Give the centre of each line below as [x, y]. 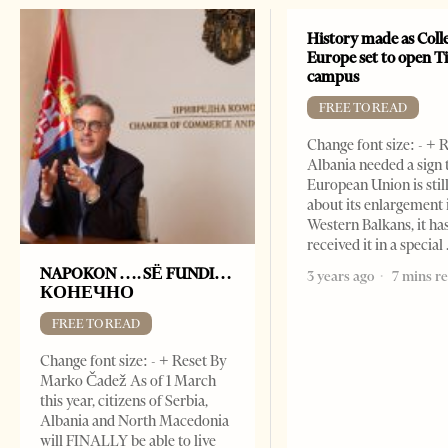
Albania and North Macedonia [134, 420]
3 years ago [341, 275]
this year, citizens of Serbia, [124, 400]
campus [333, 76]
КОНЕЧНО [87, 292]
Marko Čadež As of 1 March [128, 380]
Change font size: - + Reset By [133, 360]
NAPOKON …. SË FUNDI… [136, 273]
